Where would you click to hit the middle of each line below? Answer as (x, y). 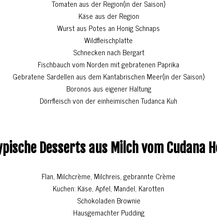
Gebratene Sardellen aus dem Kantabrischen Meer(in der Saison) (108, 77)
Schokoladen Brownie (108, 201)
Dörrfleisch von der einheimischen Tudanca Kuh (108, 101)
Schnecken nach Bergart (108, 52)
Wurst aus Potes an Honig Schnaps (108, 28)
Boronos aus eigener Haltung (108, 89)
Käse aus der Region (108, 16)
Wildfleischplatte (108, 40)
